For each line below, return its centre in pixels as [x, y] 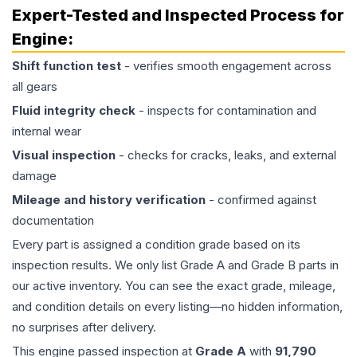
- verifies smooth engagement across [226, 66]
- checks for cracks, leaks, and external [226, 155]
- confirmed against [261, 200]
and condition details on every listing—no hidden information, [177, 306]
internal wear [47, 131]
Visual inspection [64, 155]
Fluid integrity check [74, 110]
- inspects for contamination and [226, 110]
